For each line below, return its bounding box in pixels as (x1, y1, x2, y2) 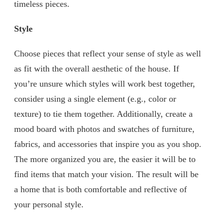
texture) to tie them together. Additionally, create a (14, 109, 193, 119)
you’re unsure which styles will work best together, (14, 78, 195, 89)
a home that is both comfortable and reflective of (14, 184, 187, 194)
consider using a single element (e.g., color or (14, 93, 176, 104)
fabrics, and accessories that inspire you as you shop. (14, 139, 201, 149)
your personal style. (14, 199, 84, 209)
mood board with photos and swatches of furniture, (14, 124, 195, 134)
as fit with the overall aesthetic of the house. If (14, 63, 179, 73)
